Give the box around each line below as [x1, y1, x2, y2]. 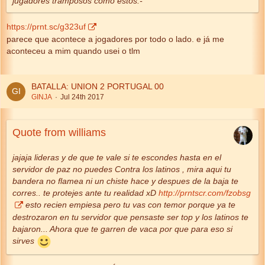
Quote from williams [12, 127, 106, 138]
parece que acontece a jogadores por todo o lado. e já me [7, 34, 224, 44]
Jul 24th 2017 [60, 93, 104, 101]
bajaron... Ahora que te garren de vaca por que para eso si [12, 224, 232, 234]
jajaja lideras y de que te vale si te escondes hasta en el [12, 153, 221, 162]
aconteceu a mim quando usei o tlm [7, 46, 140, 56]
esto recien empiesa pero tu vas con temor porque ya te [23, 200, 235, 209]
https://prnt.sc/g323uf [7, 22, 86, 31]
